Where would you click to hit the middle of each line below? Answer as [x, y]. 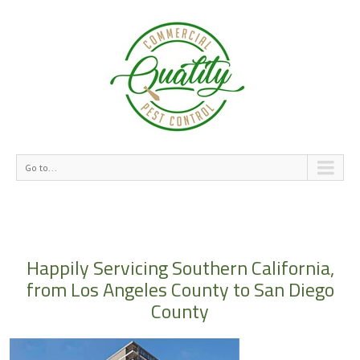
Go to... [41, 168]
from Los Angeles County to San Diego [180, 289]
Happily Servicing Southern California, [180, 268]
